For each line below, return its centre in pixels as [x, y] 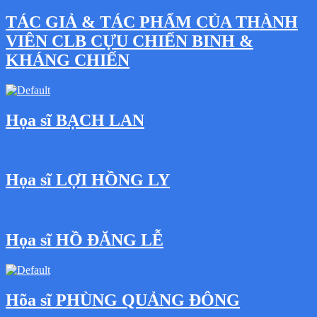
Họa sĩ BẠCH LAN [75, 120]
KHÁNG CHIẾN [68, 60]
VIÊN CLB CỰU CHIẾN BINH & [129, 41]
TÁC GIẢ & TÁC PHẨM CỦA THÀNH [152, 22]
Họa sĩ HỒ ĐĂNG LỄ [85, 240]
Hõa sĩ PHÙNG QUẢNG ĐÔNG [123, 300]
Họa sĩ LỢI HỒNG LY [88, 180]
